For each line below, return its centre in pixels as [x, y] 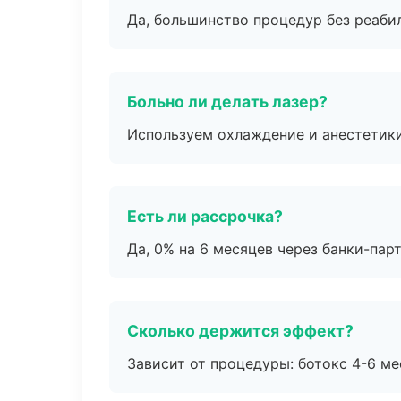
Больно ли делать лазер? [227, 102]
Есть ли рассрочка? [205, 216]
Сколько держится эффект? [240, 331]
